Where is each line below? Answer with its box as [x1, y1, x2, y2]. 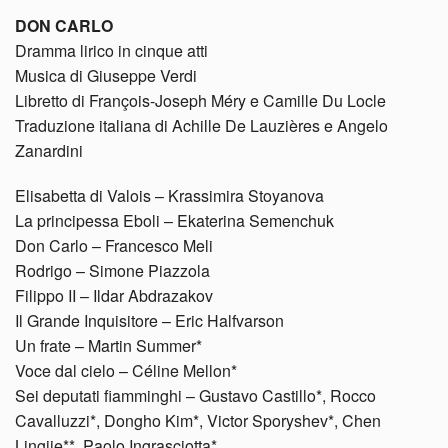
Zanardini [15, 138, 83, 162]
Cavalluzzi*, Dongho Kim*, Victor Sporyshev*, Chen [15, 408, 381, 432]
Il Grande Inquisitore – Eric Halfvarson [15, 308, 284, 332]
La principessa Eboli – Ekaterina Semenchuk [15, 208, 334, 232]
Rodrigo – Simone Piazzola [15, 258, 210, 282]
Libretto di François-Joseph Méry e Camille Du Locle [15, 88, 386, 112]
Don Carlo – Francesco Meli [15, 233, 213, 257]
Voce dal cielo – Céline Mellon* [15, 358, 237, 382]
